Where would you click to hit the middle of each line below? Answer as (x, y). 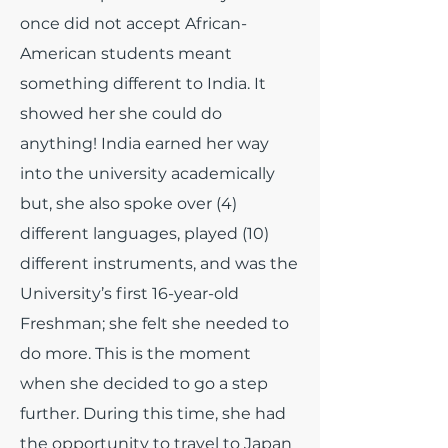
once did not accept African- (133, 23)
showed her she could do (121, 113)
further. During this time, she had (153, 413)
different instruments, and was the (159, 263)
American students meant (126, 53)
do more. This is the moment (135, 353)
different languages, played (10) (144, 233)
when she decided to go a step (144, 383)
